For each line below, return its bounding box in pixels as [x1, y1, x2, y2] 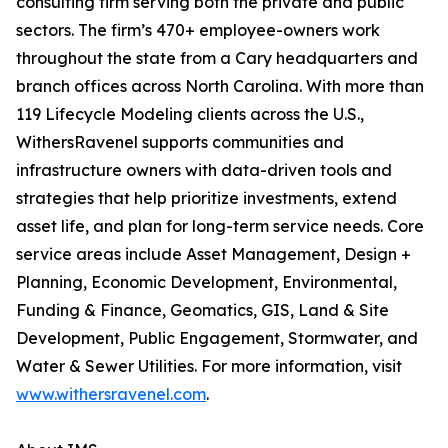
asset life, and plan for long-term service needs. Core [16, 216, 424, 237]
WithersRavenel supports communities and [16, 132, 344, 153]
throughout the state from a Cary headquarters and [16, 48, 418, 69]
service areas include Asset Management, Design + [16, 244, 411, 265]
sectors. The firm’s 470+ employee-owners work [16, 20, 380, 41]
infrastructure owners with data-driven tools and [16, 160, 392, 181]
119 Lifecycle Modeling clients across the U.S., [16, 104, 364, 125]
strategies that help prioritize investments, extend [16, 188, 397, 209]
